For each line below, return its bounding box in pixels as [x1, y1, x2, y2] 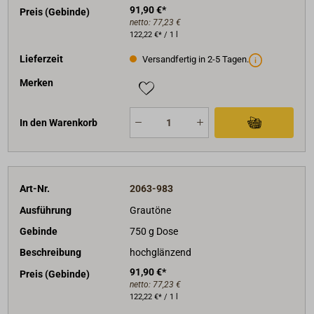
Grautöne [129, 204, 171, 216]
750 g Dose [129, 225, 178, 237]
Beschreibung [20, 247, 82, 259]
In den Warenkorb [20, 116, 98, 128]
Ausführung [20, 204, 72, 216]
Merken [20, 77, 54, 89]
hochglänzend [129, 247, 191, 259]
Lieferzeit [20, 53, 64, 64]
